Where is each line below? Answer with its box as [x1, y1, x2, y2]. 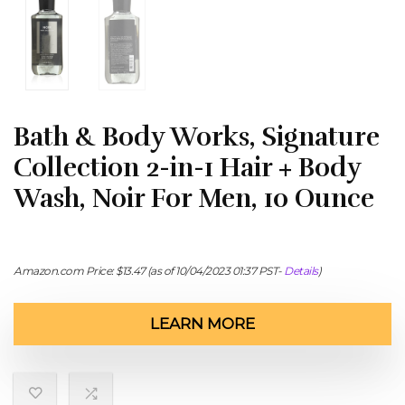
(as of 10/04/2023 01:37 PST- [145, 264, 284, 278]
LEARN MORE [150, 315, 255, 333]
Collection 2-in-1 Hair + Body [14, 152, 361, 184]
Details [284, 264, 318, 278]
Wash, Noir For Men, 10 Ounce [14, 183, 374, 214]
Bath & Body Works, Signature [14, 121, 380, 153]
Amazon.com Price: [14, 264, 116, 278]
